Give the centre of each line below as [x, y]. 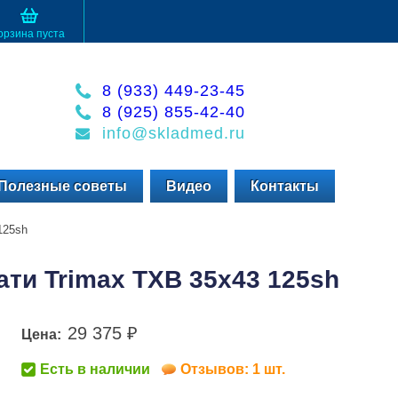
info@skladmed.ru [174, 133]
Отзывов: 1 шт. [233, 369]
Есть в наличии [95, 369]
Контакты [284, 186]
